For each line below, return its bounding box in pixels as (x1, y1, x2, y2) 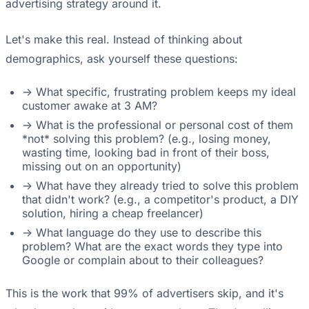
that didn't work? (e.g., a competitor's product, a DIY (22, 192, 299, 207)
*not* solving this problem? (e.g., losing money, (22, 132, 271, 146)
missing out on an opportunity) (22, 159, 181, 174)
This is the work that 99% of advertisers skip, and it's (6, 286, 283, 301)
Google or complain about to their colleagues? (22, 253, 263, 268)
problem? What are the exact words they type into (22, 239, 283, 254)
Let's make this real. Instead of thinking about (6, 32, 242, 47)
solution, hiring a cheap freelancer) (22, 206, 203, 221)
